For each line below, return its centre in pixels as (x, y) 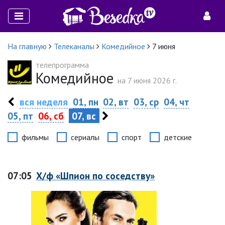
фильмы (35, 137)
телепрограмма (62, 65)
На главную (27, 46)
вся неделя (43, 102)
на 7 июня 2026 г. (147, 80)
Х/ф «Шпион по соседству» (95, 176)
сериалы (85, 137)
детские (178, 137)
